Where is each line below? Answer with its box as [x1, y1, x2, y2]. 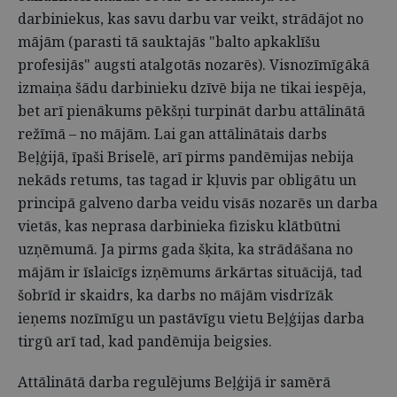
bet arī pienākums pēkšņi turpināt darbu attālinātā [18, 101, 365, 121]
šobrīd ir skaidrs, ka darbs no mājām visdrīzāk [18, 285, 333, 305]
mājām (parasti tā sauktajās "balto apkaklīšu [18, 32, 320, 51]
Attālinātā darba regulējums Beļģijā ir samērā [18, 372, 331, 392]
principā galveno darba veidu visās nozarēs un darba [18, 193, 378, 213]
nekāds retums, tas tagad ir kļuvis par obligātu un [18, 170, 356, 190]
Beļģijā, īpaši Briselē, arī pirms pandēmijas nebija [18, 147, 354, 167]
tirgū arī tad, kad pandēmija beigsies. [18, 331, 272, 351]
